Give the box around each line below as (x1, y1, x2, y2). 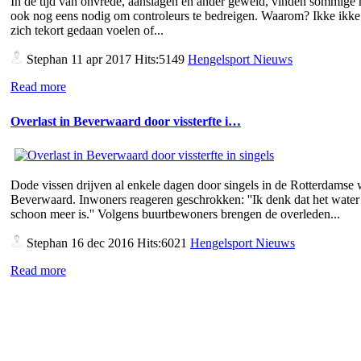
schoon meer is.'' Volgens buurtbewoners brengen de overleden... (10, 207, 340, 222)
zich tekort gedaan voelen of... (10, 23, 164, 37)
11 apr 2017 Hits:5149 (68, 52, 188, 66)
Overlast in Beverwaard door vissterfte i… (10, 114, 241, 128)
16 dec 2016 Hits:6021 (68, 236, 190, 251)
